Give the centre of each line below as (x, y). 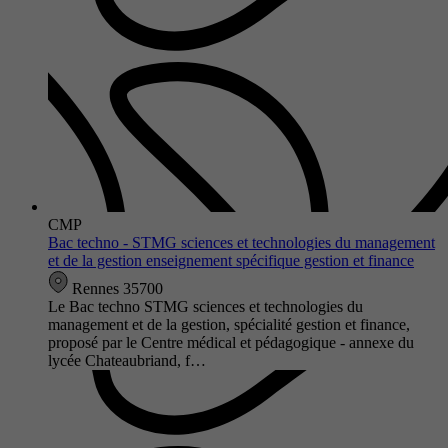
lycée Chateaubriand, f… (127, 360)
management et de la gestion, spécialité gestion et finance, (229, 324)
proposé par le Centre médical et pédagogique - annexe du (231, 342)
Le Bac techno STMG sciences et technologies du (205, 306)
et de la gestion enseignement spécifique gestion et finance (231, 260)
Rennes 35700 (115, 288)
